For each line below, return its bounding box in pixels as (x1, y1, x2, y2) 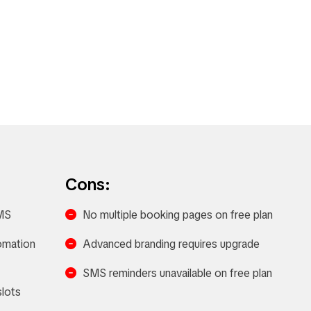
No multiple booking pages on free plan (82, 208, 273, 222)
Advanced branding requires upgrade (82, 237, 260, 251)
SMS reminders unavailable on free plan (82, 266, 272, 280)
